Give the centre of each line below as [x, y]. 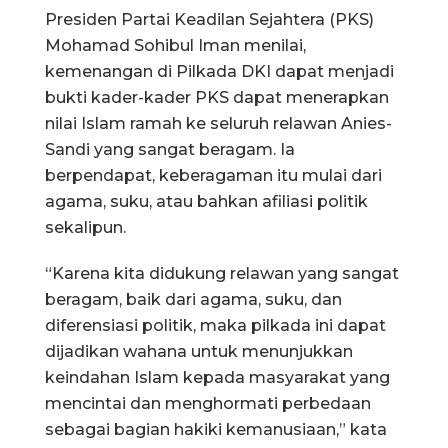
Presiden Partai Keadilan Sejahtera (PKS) [209, 19]
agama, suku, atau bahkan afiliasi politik [206, 201]
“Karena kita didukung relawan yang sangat [222, 273]
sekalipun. [85, 227]
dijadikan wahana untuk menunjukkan [199, 351]
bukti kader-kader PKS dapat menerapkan [217, 97]
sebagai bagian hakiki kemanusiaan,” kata [216, 429]
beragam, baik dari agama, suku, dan [193, 299]
